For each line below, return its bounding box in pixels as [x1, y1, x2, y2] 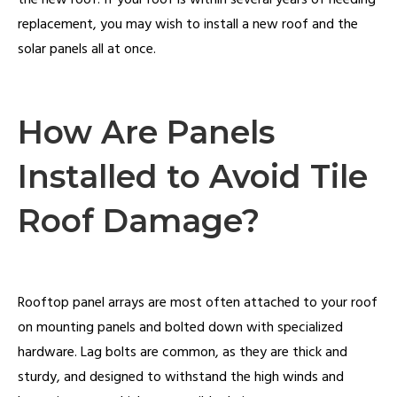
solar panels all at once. [18, 38, 156, 61]
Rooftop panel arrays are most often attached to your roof [18, 292, 378, 315]
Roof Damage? [18, 201, 260, 240]
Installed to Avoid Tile [18, 157, 368, 196]
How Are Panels [18, 113, 275, 152]
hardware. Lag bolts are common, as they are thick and [18, 341, 347, 364]
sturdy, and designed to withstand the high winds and [18, 366, 344, 389]
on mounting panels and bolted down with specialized [18, 316, 343, 339]
